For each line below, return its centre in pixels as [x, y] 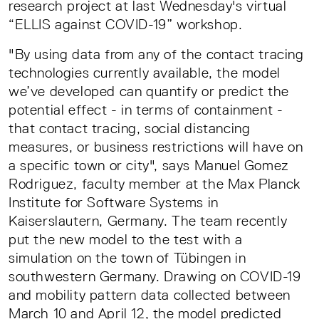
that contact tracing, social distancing [130, 129]
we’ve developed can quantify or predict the [149, 91]
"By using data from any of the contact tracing [156, 54]
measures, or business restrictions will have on [156, 147]
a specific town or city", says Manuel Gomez [149, 166]
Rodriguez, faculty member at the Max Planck [155, 184]
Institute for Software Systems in [114, 203]
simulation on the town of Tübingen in [127, 258]
